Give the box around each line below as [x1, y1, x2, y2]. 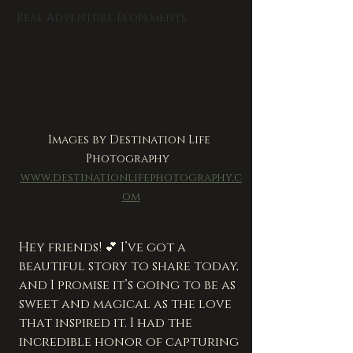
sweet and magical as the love [19, 295, 235, 314]
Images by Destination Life [48, 132, 214, 148]
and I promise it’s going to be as [19, 277, 239, 295]
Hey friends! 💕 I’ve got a [19, 239, 189, 257]
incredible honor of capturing [19, 333, 242, 351]
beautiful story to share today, [19, 258, 242, 276]
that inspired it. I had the [19, 314, 195, 333]
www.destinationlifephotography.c [20, 170, 242, 186]
